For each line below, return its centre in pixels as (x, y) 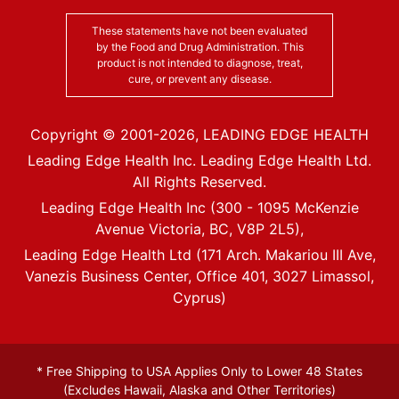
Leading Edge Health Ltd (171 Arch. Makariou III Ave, (199, 254)
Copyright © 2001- (95, 134)
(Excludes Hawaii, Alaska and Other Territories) (199, 389)
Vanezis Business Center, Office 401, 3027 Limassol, (199, 276)
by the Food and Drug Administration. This (199, 46)
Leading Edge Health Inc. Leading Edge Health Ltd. (199, 160)
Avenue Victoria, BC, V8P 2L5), (199, 228)
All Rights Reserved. (199, 181)
